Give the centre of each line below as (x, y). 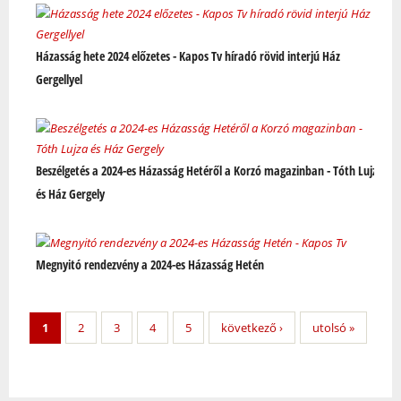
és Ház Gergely (70, 194)
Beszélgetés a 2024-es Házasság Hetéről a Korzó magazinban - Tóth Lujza (209, 171)
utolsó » (333, 328)
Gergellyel (59, 80)
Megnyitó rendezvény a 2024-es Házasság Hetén (150, 265)
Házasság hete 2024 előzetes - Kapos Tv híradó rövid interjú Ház (188, 56)
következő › (252, 328)
